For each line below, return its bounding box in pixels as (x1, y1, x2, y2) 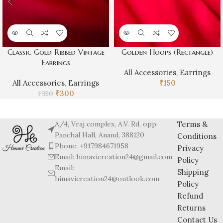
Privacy (177, 143, 204, 153)
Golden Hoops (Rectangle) (121, 47, 213, 57)
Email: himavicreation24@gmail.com (55, 152, 173, 161)
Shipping (177, 167, 209, 177)
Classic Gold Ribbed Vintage (7, 47, 105, 57)
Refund (177, 191, 203, 201)
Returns (177, 203, 206, 213)
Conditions (177, 131, 217, 141)
